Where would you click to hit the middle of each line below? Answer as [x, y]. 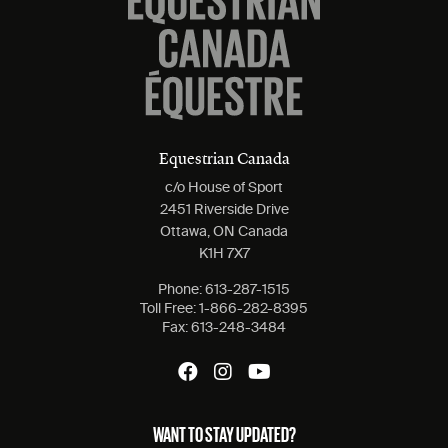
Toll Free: [169, 309]
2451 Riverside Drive [224, 210]
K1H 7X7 [224, 254]
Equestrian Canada [224, 160]
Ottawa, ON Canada [224, 232]
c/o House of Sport [224, 188]
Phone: [181, 290]
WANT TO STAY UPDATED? [224, 434]
